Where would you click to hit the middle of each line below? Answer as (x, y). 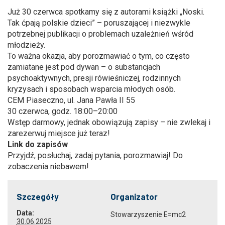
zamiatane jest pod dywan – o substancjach (84, 67)
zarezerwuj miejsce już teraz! (59, 133)
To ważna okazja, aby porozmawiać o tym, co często (99, 56)
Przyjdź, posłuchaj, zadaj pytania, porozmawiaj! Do (95, 155)
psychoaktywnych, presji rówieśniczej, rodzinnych (94, 78)
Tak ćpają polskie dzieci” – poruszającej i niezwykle (99, 23)
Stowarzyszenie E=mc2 (148, 215)
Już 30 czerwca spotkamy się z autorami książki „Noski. (106, 12)
